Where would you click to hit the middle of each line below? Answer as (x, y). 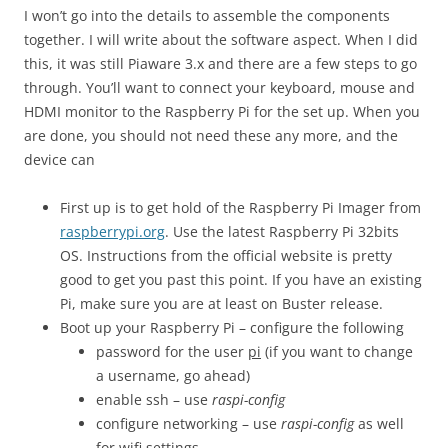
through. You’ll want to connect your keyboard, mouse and (219, 87)
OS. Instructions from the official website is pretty (226, 255)
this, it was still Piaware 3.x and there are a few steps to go (220, 63)
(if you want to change (337, 351)
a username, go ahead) (173, 375)
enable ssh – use (154, 399)
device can (59, 159)
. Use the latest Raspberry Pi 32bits (282, 231)
